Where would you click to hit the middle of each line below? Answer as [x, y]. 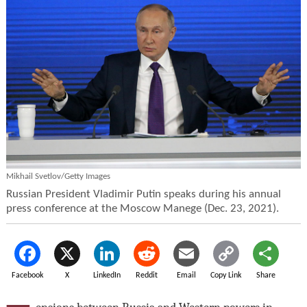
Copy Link [226, 275]
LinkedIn [107, 275]
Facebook [27, 275]
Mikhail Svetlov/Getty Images [58, 176]
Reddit [146, 275]
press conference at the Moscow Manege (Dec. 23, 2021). [142, 209]
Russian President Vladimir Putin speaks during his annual [143, 194]
